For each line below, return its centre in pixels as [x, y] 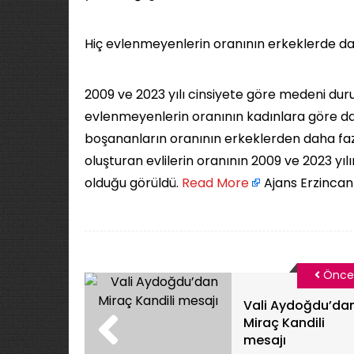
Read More [215, 183]
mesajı [265, 340]
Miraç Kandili [284, 323]
